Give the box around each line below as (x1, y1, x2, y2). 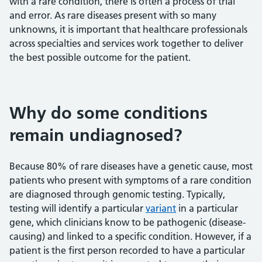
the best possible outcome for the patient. (9, 51, 191, 64)
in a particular (176, 202, 238, 214)
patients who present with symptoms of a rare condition (9, 174, 251, 186)
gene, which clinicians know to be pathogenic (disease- (9, 216, 246, 228)
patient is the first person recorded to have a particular (9, 244, 245, 256)
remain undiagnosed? (9, 125, 182, 146)
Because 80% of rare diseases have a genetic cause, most (9, 160, 253, 172)
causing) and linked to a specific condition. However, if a (9, 230, 251, 242)
